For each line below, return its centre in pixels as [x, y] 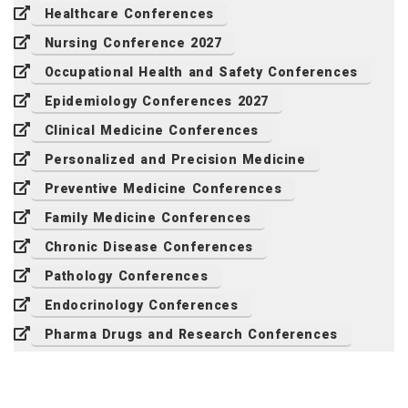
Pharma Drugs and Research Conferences [191, 335]
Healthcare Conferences [129, 14]
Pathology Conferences [126, 276]
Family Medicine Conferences [148, 218]
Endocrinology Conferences [141, 306]
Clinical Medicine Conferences [152, 131]
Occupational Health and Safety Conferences [201, 72]
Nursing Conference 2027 [133, 43]
